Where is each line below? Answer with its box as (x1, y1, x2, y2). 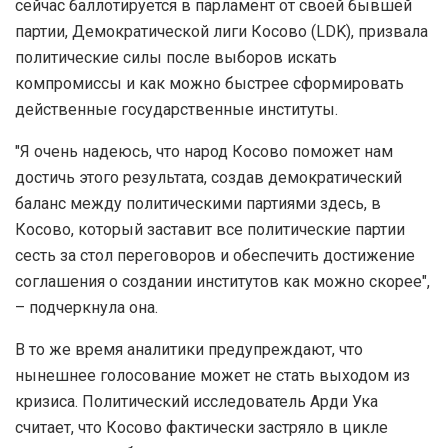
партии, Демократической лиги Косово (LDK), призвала (15, 22, 428, 42)
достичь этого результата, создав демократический (15, 168, 402, 188)
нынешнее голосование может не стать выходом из (15, 366, 410, 386)
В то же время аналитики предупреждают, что (15, 340, 363, 360)
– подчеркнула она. (15, 298, 158, 318)
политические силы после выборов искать (15, 48, 337, 68)
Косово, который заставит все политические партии (15, 220, 405, 240)
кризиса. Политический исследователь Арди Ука (15, 392, 378, 412)
